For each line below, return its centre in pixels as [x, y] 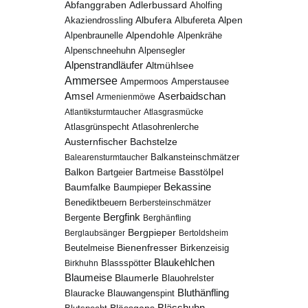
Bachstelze [154, 142]
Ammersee [91, 80]
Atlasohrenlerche [166, 127]
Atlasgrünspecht [97, 127]
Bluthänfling [203, 293]
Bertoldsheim [204, 233]
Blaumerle [137, 278]
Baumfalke [88, 187]
